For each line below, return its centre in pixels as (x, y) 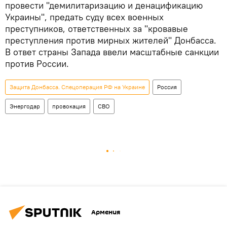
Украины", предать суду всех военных (84, 17)
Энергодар (25, 106)
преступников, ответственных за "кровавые (97, 28)
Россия (167, 87)
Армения (106, 212)
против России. (37, 63)
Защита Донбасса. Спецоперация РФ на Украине (77, 87)
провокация (69, 106)
